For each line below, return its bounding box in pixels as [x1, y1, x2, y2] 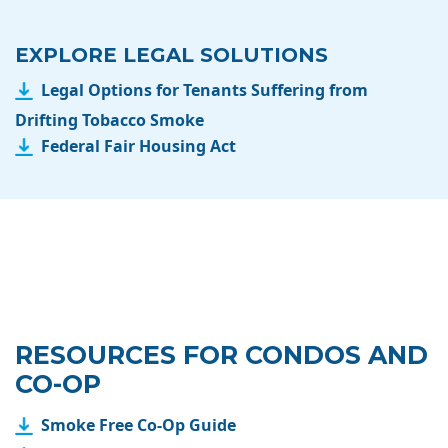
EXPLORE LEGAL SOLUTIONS [15, 42, 328, 67]
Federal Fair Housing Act [41, 135, 236, 158]
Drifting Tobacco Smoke [15, 109, 204, 132]
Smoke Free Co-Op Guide [41, 413, 236, 436]
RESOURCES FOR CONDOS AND [15, 340, 428, 371]
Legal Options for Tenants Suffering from [41, 78, 368, 101]
